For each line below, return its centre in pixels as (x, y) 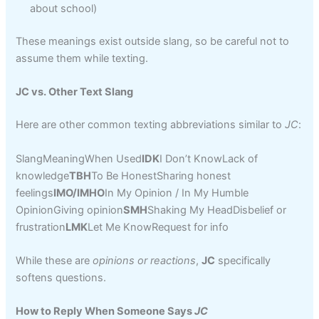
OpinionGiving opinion (70, 210)
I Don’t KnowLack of (209, 158)
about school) (64, 9)
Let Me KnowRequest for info (158, 227)
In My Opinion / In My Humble (177, 193)
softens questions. (61, 277)
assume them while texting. (82, 58)
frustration (41, 227)
